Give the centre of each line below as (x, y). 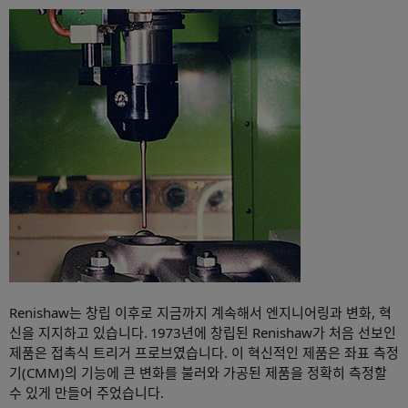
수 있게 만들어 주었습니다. (87, 393)
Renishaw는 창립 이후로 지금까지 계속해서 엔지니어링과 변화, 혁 (200, 313)
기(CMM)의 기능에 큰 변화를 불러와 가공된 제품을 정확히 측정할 (198, 373)
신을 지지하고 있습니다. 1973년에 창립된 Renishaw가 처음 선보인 (203, 333)
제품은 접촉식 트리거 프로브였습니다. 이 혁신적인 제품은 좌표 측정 (204, 353)
